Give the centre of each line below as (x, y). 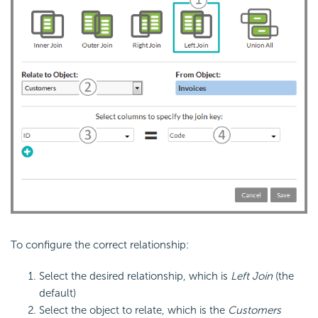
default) (57, 294)
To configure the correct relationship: (100, 245)
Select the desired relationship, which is (135, 276)
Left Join (252, 276)
